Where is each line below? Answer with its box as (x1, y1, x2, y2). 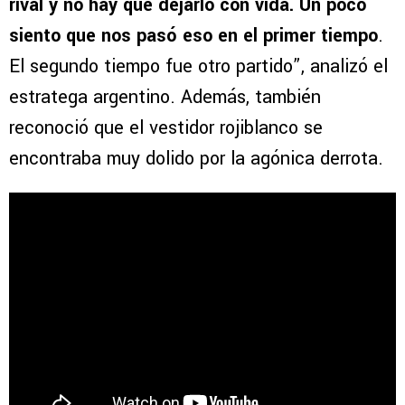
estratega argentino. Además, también (9, 84, 321, 111)
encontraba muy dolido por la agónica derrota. (9, 146, 383, 173)
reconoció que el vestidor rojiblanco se (9, 115, 323, 142)
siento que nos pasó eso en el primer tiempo (9, 23, 378, 50)
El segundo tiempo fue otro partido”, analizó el (9, 53, 388, 80)
